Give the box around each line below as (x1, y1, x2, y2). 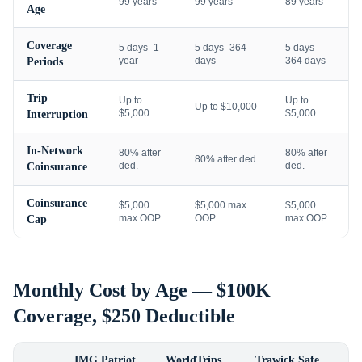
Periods (27, 56, 63, 68)
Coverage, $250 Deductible (13, 305, 235, 326)
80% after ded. (195, 154, 259, 165)
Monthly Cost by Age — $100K (13, 280, 271, 301)
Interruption (27, 108, 88, 120)
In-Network (27, 145, 83, 157)
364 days (285, 55, 326, 66)
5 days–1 (119, 42, 159, 53)
